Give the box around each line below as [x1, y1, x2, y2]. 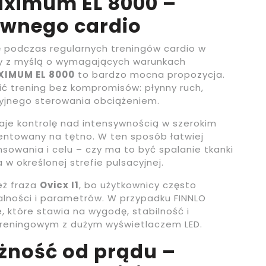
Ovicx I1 [40, 179, 79, 192]
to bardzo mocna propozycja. [75, 68, 225, 81]
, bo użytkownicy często [79, 179, 197, 192]
